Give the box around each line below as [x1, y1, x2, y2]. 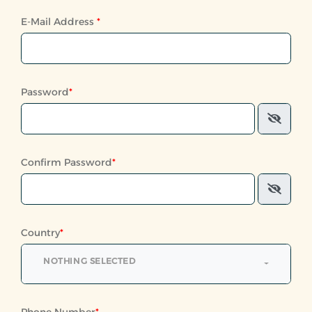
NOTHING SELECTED [43, 255, 136, 266]
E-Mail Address [21, 15, 97, 28]
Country [21, 226, 60, 239]
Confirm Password [21, 155, 112, 169]
